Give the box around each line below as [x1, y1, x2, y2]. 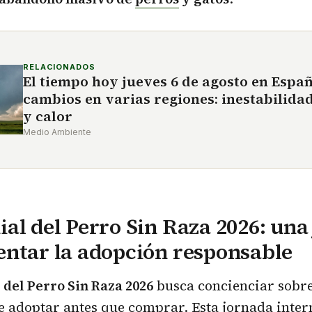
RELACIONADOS [23, 62, 95, 72]
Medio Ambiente [23, 127, 91, 138]
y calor [23, 107, 72, 127]
